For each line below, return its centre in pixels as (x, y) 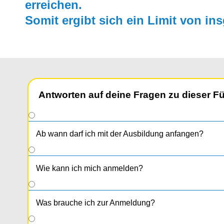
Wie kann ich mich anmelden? (89, 168)
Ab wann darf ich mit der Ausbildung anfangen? (120, 134)
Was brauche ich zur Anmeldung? (95, 203)
